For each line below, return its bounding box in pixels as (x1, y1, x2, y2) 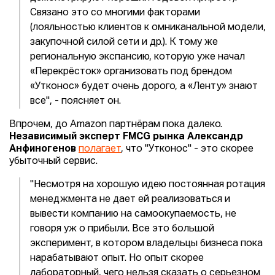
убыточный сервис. (9, 157, 98, 166)
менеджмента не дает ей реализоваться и (30, 195, 230, 204)
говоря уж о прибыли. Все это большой (30, 224, 214, 234)
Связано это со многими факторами (30, 8, 200, 18)
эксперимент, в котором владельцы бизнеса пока (30, 239, 263, 249)
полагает (79, 144, 121, 154)
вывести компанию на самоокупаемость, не (30, 209, 236, 219)
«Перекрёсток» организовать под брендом (30, 67, 232, 77)
